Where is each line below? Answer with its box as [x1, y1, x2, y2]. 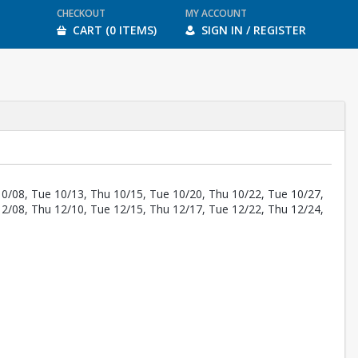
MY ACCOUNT [185, 6, 247, 20]
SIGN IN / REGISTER [201, 22, 306, 38]
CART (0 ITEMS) [72, 22, 157, 38]
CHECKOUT [56, 6, 105, 20]
